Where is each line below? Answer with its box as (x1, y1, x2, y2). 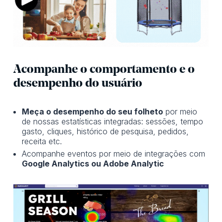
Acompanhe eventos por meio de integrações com (22, 149, 206, 159)
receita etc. (22, 136, 62, 147)
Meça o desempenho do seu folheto (22, 107, 164, 117)
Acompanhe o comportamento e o (13, 64, 195, 76)
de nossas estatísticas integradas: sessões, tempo (22, 116, 204, 127)
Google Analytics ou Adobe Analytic (22, 159, 165, 169)
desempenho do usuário (13, 78, 142, 90)
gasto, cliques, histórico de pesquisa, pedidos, (22, 126, 189, 137)
